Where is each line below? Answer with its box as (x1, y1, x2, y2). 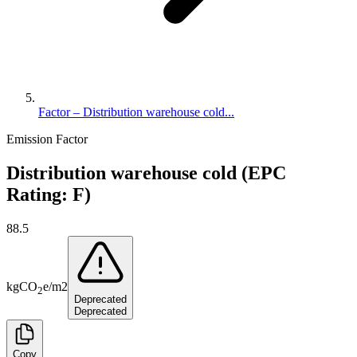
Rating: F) (6, 183, 91, 205)
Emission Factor (6, 132, 88, 146)
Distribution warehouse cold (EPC (6, 162, 286, 183)
